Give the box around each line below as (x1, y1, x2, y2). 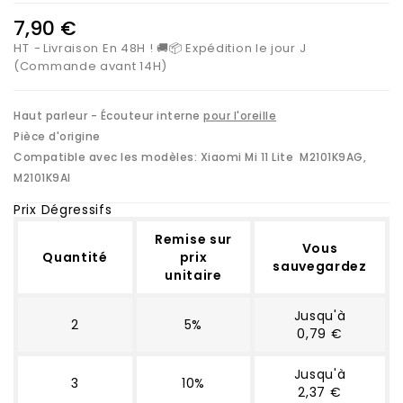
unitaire (165, 265, 222, 284)
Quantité (42, 247, 108, 266)
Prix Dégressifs (13, 200, 112, 219)
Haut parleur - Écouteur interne (13, 107, 203, 123)
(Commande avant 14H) (13, 57, 167, 75)
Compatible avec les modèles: (13, 148, 201, 165)
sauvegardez (273, 256, 367, 275)
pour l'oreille (203, 107, 276, 123)
